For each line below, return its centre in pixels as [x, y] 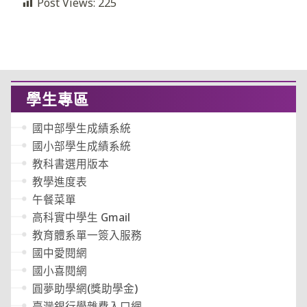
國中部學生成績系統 [82, 128]
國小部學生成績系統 [82, 146]
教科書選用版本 [71, 164]
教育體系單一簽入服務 [87, 235]
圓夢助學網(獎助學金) [85, 289]
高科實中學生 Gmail [82, 218]
